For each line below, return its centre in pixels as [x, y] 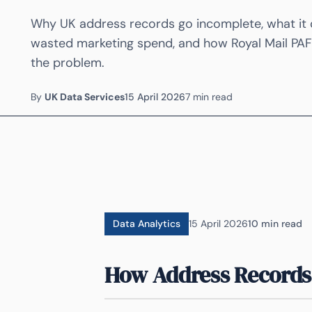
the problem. [68, 63]
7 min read [209, 97]
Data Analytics [147, 224]
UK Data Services [85, 97]
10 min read [275, 224]
